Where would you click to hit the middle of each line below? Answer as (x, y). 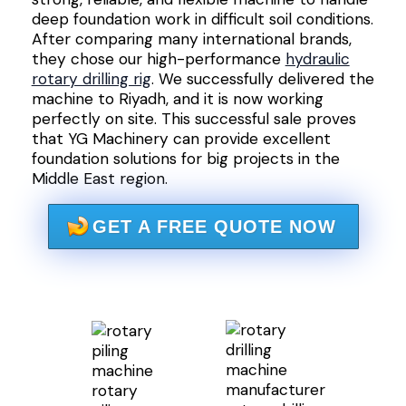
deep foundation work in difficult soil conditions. (202, 19)
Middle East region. (99, 178)
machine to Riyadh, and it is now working (177, 98)
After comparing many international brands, (191, 39)
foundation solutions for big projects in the (185, 158)
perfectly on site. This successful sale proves (193, 118)
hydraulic (317, 58)
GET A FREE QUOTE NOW (214, 227)
